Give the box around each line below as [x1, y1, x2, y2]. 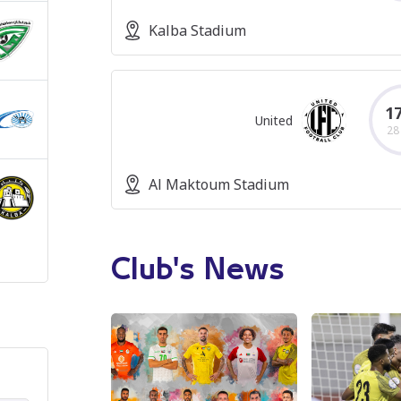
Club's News [111, 257, 285, 284]
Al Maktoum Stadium [148, 175, 289, 194]
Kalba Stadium [148, 21, 246, 40]
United [255, 111, 293, 129]
